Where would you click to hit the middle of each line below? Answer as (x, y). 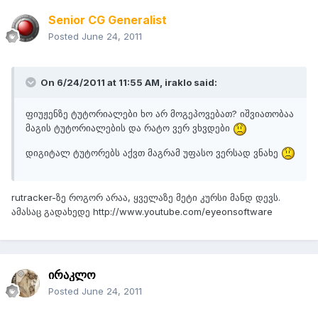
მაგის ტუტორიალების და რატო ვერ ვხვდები (129, 128)
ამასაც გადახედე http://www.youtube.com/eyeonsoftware (142, 212)
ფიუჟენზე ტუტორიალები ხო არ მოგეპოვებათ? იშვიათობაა (160, 114)
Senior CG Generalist (108, 20)
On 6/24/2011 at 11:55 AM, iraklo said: (128, 83)
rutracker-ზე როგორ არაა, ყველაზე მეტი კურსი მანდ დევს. (146, 198)
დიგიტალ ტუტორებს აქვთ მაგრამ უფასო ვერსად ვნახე (153, 152)
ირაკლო (72, 275)
